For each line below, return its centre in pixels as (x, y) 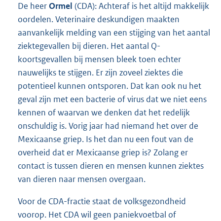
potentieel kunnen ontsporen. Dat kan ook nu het (110, 86)
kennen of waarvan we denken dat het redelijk (104, 112)
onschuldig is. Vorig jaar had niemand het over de (108, 126)
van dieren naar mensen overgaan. (82, 179)
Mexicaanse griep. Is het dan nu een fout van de (106, 139)
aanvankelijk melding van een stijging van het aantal (114, 32)
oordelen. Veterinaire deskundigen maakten (99, 19)
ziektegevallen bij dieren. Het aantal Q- (89, 46)
